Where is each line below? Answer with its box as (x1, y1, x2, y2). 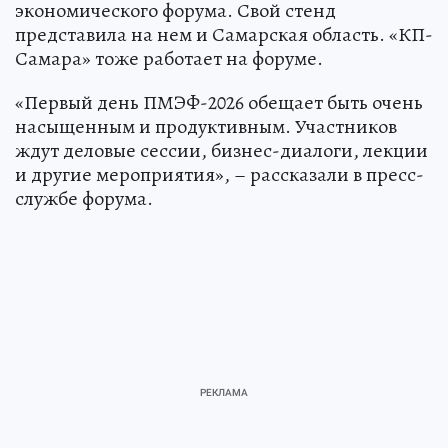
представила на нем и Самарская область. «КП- (15, 20, 433, 48)
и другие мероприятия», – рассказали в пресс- (15, 160, 424, 188)
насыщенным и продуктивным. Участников (15, 112, 397, 140)
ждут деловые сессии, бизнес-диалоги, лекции (15, 136, 428, 164)
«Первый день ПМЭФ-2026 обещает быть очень (15, 88, 423, 116)
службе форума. (15, 184, 153, 212)
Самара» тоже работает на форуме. (15, 44, 323, 72)
